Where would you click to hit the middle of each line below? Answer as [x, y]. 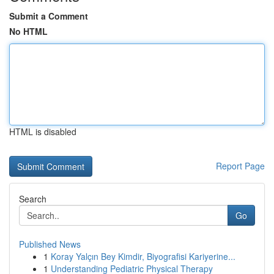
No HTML [28, 31]
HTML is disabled [43, 131]
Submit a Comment [49, 16]
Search [33, 199]
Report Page [240, 166]
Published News [50, 244]
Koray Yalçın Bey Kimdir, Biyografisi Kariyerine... [143, 256]
